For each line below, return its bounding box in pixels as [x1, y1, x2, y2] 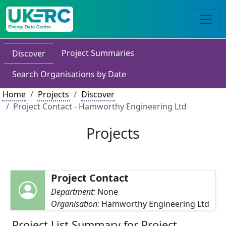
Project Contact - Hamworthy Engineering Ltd [13, 101, 187, 112]
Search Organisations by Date [12, 69, 126, 80]
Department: [50, 186, 97, 197]
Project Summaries [62, 47, 134, 59]
